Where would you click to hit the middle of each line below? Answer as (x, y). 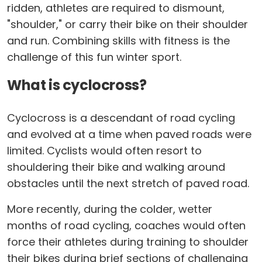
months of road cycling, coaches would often (126, 225)
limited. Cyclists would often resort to (104, 151)
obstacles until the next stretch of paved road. (128, 183)
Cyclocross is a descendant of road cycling (121, 118)
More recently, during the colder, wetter (110, 209)
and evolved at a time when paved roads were (129, 134)
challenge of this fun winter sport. (94, 57)
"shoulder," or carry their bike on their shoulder (127, 24)
